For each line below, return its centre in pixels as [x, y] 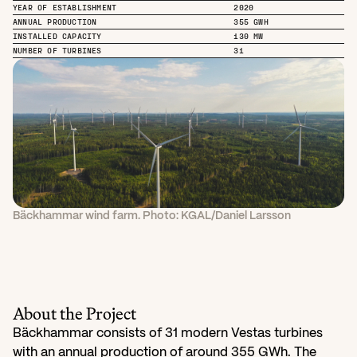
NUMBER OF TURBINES [57, 50]
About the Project [75, 314]
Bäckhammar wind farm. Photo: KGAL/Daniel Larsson [152, 216]
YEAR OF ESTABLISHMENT [65, 7]
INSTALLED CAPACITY [57, 35]
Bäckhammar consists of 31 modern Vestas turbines [168, 333]
